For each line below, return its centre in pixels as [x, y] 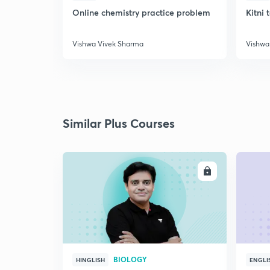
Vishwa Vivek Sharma [108, 44]
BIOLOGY [130, 259]
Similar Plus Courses [119, 123]
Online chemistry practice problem [141, 12]
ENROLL [184, 171]
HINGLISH [90, 260]
